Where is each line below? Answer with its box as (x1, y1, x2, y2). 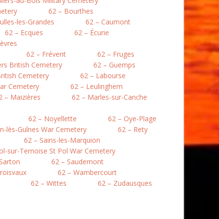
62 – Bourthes (48, 6, 93, 16)
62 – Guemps (93, 60, 135, 69)
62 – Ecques (5, 28, 43, 37)
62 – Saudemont (51, 157, 104, 166)
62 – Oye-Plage (108, 114, 156, 123)
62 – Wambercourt (58, 168, 117, 177)
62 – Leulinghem (70, 82, 123, 91)
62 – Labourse (80, 71, 126, 80)
